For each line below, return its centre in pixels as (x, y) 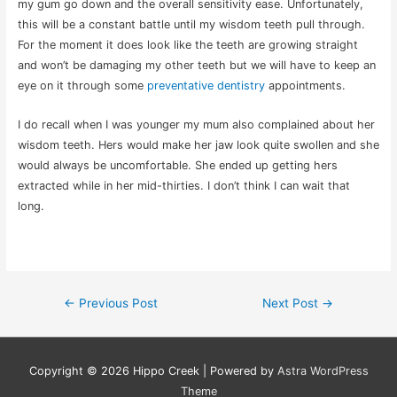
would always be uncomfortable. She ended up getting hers (177, 165)
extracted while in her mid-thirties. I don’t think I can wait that (183, 185)
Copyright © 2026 (81, 370)
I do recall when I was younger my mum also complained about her (196, 124)
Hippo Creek (166, 370)
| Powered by (238, 370)
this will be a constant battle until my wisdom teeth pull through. (191, 25)
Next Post (292, 303)
